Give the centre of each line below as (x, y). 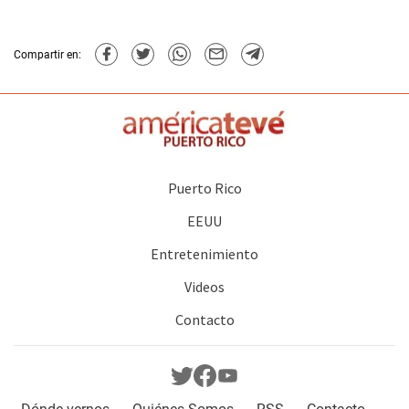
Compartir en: (47, 54)
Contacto (204, 320)
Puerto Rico (204, 189)
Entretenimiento (204, 254)
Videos (204, 287)
